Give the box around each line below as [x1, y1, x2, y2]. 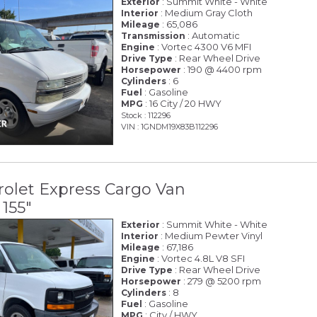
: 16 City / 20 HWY [143, 98, 222, 109]
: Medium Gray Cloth [158, 7, 253, 18]
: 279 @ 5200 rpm [181, 275, 262, 287]
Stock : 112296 [121, 110, 171, 120]
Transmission [121, 30, 186, 41]
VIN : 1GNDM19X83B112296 [121, 122, 219, 132]
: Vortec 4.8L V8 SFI [155, 253, 246, 265]
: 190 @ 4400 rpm [181, 64, 263, 75]
